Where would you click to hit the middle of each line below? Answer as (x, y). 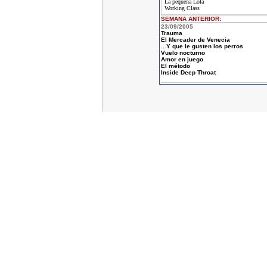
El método (175, 66)
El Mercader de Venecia (195, 40)
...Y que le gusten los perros (202, 46)
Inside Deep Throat (188, 72)
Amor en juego (182, 59)
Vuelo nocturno (183, 53)
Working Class (182, 8)
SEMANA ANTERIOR (190, 19)
